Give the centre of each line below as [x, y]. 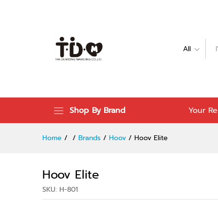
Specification [100, 15]
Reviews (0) [152, 15]
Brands [90, 138]
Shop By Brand [98, 110]
